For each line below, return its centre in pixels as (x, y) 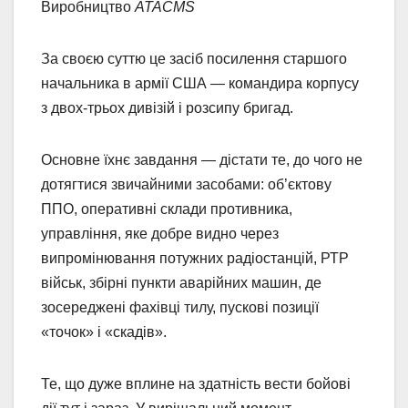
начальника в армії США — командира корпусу (200, 83)
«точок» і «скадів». (104, 331)
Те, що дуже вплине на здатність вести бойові (196, 383)
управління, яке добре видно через (160, 233)
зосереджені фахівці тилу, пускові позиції (180, 307)
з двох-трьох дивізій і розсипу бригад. (169, 107)
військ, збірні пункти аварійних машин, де (181, 282)
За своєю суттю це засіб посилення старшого (194, 58)
